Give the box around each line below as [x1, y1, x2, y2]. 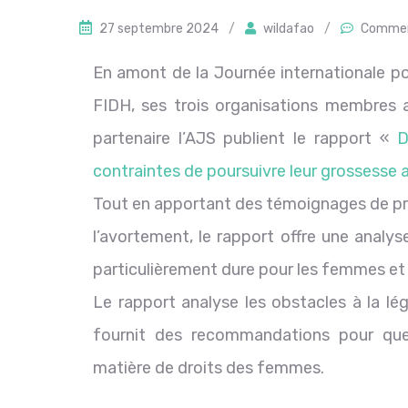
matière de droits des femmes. [93, 358, 324, 379]
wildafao [263, 21, 314, 37]
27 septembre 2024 [99, 21, 219, 37]
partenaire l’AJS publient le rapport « [93, 128, 398, 149]
